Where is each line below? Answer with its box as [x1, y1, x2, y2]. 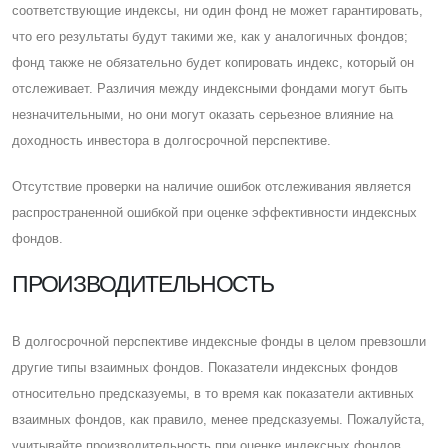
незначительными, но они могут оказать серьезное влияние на [12, 106, 393, 122]
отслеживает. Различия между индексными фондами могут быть [12, 80, 408, 96]
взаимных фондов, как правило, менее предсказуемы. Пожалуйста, [12, 411, 425, 427]
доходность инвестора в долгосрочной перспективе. [12, 132, 331, 148]
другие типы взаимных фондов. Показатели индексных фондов [12, 359, 398, 375]
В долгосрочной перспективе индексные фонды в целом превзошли [12, 333, 426, 349]
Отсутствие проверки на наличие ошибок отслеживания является [12, 178, 411, 194]
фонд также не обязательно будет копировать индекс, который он [12, 54, 414, 70]
